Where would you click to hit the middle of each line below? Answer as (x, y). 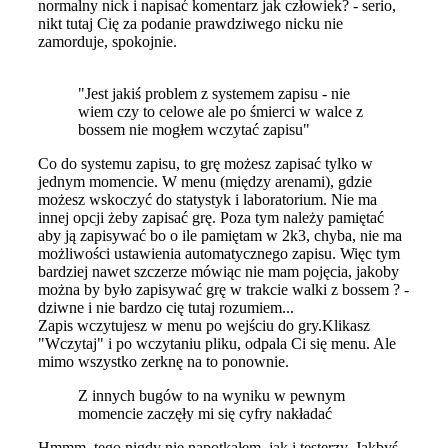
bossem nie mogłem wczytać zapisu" (194, 130)
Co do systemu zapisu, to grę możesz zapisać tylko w (205, 164)
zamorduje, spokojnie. (107, 42)
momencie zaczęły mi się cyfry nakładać (205, 414)
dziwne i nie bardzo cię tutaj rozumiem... (166, 308)
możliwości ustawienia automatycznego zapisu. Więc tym (219, 254)
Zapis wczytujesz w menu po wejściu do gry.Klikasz (204, 326)
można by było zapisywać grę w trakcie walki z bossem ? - (223, 290)
